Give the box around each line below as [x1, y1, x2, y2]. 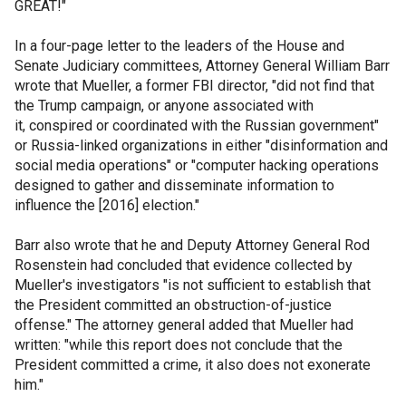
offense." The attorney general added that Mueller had [14, 316, 353, 333]
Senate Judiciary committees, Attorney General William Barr [14, 57, 390, 74]
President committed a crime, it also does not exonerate [14, 356, 371, 373]
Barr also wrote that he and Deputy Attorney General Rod [14, 237, 370, 254]
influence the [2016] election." [14, 197, 199, 214]
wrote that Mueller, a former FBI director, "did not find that [14, 77, 374, 94]
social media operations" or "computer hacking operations [14, 157, 379, 174]
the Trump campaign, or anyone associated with [14, 97, 314, 114]
